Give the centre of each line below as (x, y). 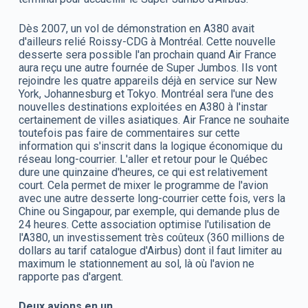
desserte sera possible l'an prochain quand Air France (147, 54)
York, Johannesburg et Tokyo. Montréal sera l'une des (146, 93)
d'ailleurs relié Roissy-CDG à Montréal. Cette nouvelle (147, 41)
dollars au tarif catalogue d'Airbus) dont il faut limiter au (150, 250)
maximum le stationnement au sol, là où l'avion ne (136, 263)
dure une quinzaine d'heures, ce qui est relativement (143, 172)
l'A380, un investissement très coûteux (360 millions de (151, 237)
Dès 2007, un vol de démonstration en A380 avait (136, 28)
